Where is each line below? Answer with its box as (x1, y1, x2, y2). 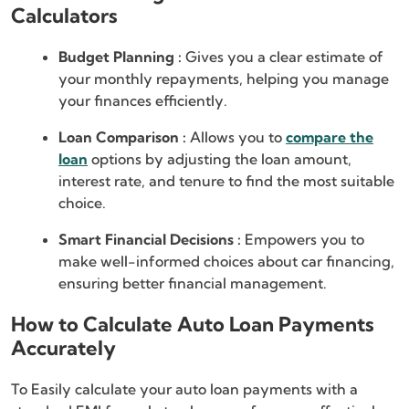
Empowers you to (245, 230, 364, 249)
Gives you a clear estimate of (182, 47, 383, 67)
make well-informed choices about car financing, (58, 252, 394, 271)
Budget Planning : (58, 47, 182, 67)
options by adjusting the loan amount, (88, 150, 351, 169)
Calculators (11, 3, 118, 29)
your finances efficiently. (58, 91, 227, 110)
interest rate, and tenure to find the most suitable (58, 172, 394, 191)
